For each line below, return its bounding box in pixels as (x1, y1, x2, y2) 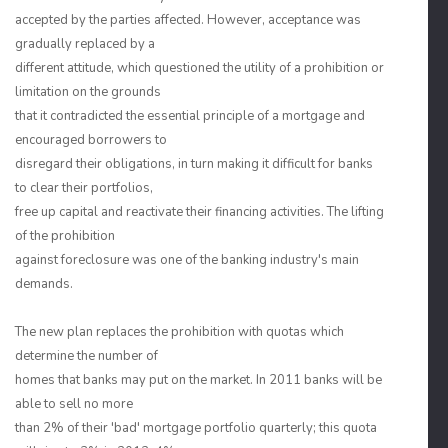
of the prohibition (15, 227, 115, 245)
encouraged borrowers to (15, 131, 167, 149)
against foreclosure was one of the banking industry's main (15, 251, 359, 269)
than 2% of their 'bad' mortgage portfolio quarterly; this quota (15, 419, 377, 437)
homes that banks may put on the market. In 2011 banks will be (15, 371, 382, 389)
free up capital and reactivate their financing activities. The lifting (15, 203, 384, 221)
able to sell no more (15, 395, 133, 413)
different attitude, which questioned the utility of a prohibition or (15, 59, 384, 77)
